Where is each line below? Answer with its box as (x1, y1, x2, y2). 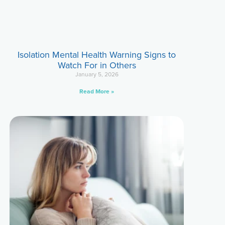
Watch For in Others (57, 58, 136, 72)
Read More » (79, 86, 115, 96)
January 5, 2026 (75, 69, 119, 79)
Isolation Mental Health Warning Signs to (18, 48, 176, 61)
